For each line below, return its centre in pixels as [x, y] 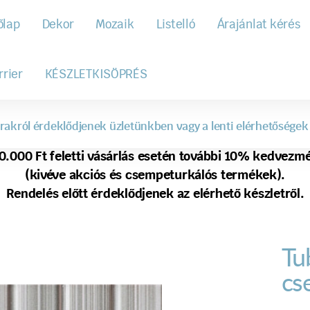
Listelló [175, 25]
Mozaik [115, 25]
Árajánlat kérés [258, 25]
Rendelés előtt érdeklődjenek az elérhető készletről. [155, 194]
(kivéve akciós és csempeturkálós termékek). [155, 176]
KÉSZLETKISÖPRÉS [96, 74]
